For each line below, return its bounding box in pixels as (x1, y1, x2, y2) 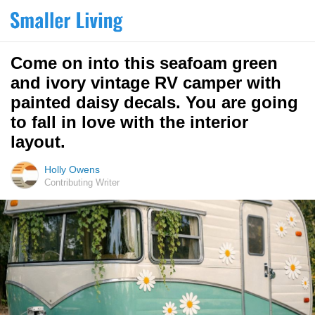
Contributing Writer (44, 177, 120, 188)
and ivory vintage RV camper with (11, 73, 281, 92)
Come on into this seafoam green (11, 53, 278, 72)
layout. (11, 132, 65, 151)
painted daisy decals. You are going (11, 93, 298, 112)
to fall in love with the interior (11, 112, 248, 131)
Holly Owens (44, 164, 100, 175)
